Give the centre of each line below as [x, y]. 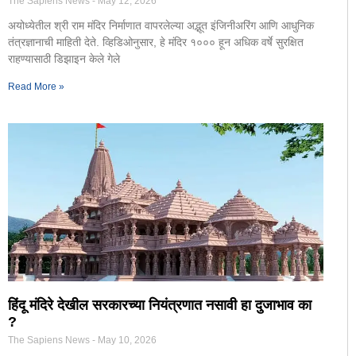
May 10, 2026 [126, 340]
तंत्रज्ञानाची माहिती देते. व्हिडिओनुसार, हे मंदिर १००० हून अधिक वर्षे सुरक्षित [156, 43]
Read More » [36, 87]
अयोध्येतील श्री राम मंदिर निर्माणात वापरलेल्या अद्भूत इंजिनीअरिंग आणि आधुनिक [161, 26]
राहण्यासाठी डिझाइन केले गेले [64, 59]
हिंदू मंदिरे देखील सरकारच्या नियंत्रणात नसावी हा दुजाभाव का [160, 305]
